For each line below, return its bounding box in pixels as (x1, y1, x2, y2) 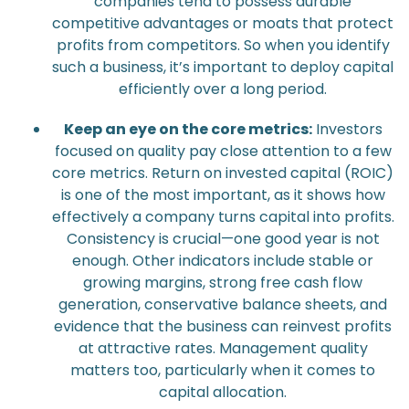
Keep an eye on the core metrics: (63, 119, 312, 140)
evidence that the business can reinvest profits (54, 316, 392, 337)
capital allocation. (159, 382, 287, 403)
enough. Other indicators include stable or (72, 250, 373, 271)
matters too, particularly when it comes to (70, 360, 375, 381)
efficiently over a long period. (119, 79, 327, 100)
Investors (311, 119, 383, 140)
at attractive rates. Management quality (78, 338, 368, 359)
